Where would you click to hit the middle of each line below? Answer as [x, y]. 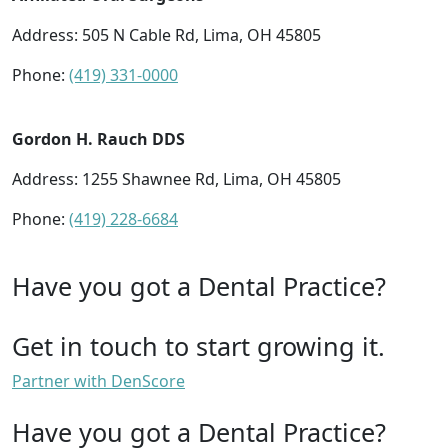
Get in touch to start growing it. [198, 345]
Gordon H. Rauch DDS [98, 138]
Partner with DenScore [98, 380]
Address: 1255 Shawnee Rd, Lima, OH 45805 [176, 178]
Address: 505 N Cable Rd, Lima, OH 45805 [166, 34]
